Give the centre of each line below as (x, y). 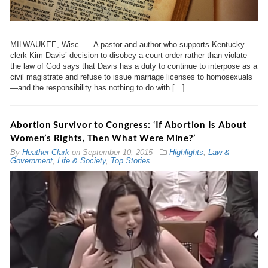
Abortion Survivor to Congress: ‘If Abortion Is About (128, 125)
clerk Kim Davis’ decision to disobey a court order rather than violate (128, 56)
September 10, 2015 (117, 153)
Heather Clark (45, 153)
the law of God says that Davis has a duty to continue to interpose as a (133, 66)
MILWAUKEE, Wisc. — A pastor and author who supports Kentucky (127, 45)
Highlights (186, 153)
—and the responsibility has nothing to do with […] (97, 88)
